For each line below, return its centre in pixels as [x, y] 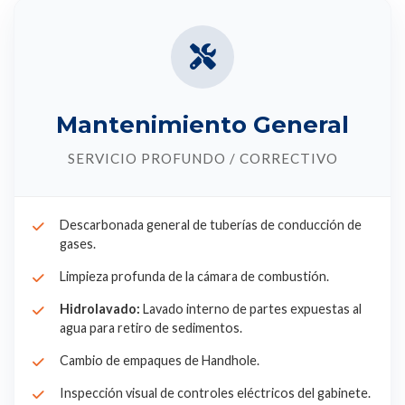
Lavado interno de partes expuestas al [251, 309]
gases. [78, 244]
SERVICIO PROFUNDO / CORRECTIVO [202, 158]
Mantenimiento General [202, 124]
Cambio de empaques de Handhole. [160, 360]
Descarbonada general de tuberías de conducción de [211, 225]
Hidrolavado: [100, 309]
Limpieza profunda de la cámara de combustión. [194, 276]
